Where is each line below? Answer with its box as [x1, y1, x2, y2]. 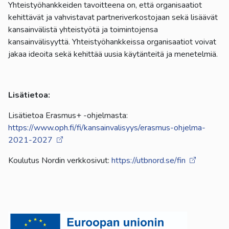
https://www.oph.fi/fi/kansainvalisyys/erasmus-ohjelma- [8, 122, 205, 133]
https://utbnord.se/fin [111, 154, 186, 166]
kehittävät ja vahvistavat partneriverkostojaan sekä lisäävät [8, 11, 218, 23]
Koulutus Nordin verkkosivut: [8, 154, 111, 166]
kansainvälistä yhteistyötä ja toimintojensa [8, 24, 158, 35]
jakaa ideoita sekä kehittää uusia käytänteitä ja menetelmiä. [8, 48, 218, 60]
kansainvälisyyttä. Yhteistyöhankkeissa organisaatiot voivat [8, 36, 216, 48]
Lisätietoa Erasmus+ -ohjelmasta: [8, 109, 128, 121]
